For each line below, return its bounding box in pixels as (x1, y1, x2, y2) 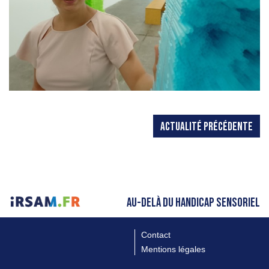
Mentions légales (141, 244, 205, 254)
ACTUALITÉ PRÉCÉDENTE (160, 119, 253, 134)
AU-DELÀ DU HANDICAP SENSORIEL (127, 195, 260, 210)
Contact (141, 229, 171, 240)
